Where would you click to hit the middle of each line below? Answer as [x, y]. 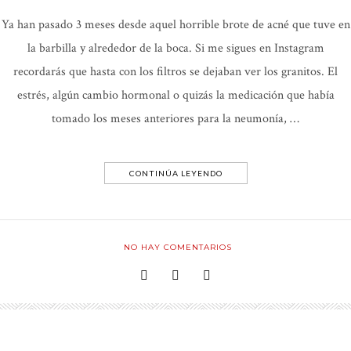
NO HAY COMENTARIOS [177, 247]
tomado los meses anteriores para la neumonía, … [175, 118]
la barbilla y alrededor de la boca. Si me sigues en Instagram [175, 48]
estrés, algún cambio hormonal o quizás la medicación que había [175, 95]
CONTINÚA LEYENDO [175, 173]
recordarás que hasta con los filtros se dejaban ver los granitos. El [175, 71]
